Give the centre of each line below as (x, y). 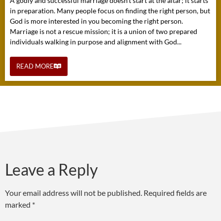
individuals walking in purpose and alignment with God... (96, 41)
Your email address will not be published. (74, 192)
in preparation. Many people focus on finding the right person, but (110, 10)
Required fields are (175, 192)
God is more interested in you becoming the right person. (96, 21)
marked (18, 204)
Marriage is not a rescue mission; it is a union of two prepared (104, 31)
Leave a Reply (51, 169)
